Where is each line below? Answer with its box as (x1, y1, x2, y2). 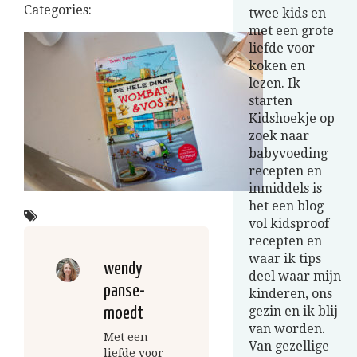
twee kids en (249, 6, 326, 21)
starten (249, 93, 292, 108)
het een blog (249, 198, 324, 214)
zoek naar (249, 128, 309, 143)
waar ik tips (249, 251, 321, 266)
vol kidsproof (249, 216, 329, 231)
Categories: (24, 2, 92, 18)
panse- (104, 282, 146, 300)
